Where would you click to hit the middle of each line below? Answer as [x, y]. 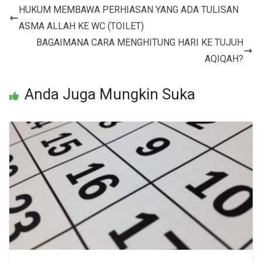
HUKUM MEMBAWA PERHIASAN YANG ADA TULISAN [129, 10]
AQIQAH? [224, 59]
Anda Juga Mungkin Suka [110, 94]
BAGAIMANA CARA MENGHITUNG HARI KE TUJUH [140, 43]
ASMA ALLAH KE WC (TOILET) [81, 26]
